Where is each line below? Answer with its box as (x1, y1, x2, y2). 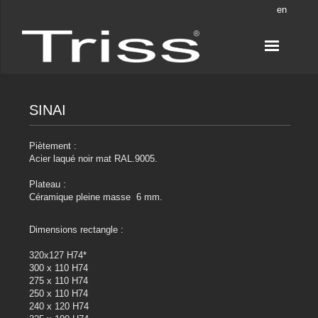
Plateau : (29, 179, 69, 190)
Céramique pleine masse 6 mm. (29, 192, 163, 203)
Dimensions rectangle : (29, 224, 124, 236)
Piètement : (29, 141, 77, 152)
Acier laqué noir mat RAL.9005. (29, 153, 158, 165)
